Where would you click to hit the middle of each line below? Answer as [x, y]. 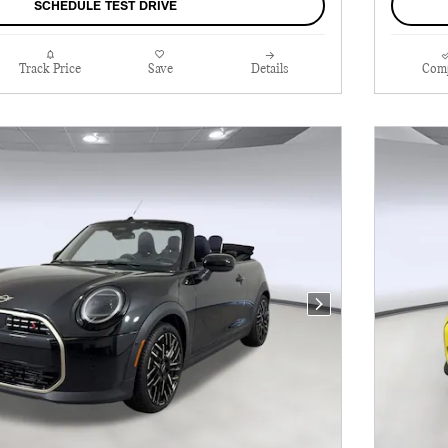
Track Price [50, 69]
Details [270, 69]
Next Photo [353, 311]
